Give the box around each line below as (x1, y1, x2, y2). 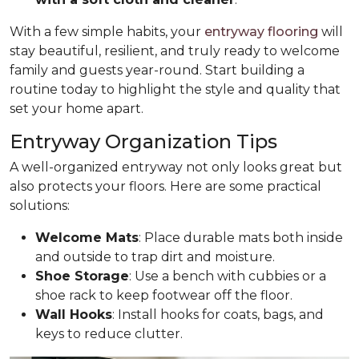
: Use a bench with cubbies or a (129, 268, 326, 284)
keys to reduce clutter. (35, 325, 183, 341)
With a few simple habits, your (10, 23, 204, 39)
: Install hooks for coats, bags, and (112, 306, 324, 322)
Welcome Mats (35, 229, 139, 245)
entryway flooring (204, 23, 318, 39)
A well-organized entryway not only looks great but (10, 159, 342, 175)
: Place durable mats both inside (139, 229, 343, 245)
